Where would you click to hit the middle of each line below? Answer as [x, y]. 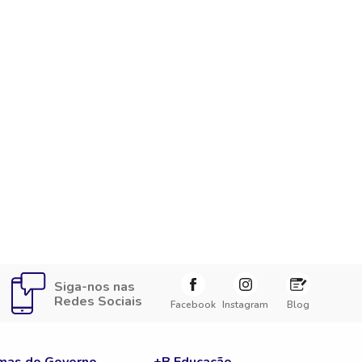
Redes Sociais [98, 301]
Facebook [193, 305]
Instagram [245, 305]
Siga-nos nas [95, 287]
